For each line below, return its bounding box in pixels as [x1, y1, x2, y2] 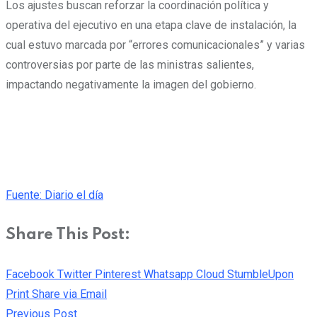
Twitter [57, 267, 92, 281]
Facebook [6, 267, 54, 281]
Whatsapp [144, 267, 193, 281]
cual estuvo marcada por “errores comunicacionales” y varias [6, 38, 305, 52]
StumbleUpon [227, 267, 294, 281]
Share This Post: [6, 226, 130, 243]
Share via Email [32, 287, 107, 301]
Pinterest [95, 267, 141, 281]
